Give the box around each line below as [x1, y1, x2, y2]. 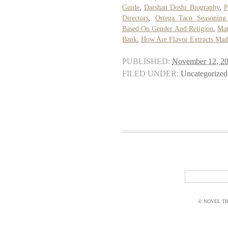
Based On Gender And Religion [122, 24, 213, 33]
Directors [122, 14, 149, 22]
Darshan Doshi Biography [144, 3, 219, 11]
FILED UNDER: [122, 69, 179, 78]
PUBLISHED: [122, 56, 170, 66]
